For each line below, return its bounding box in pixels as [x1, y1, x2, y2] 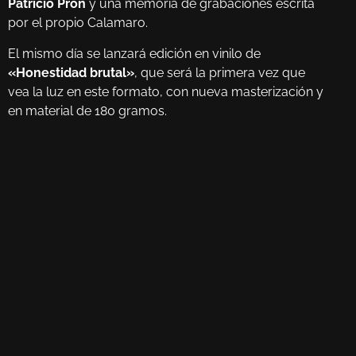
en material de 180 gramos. [8, 103, 167, 118]
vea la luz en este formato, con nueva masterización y [8, 83, 323, 99]
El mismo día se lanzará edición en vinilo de [8, 45, 261, 61]
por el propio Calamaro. [8, 15, 148, 31]
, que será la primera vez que [134, 64, 305, 80]
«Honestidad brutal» [8, 64, 134, 80]
